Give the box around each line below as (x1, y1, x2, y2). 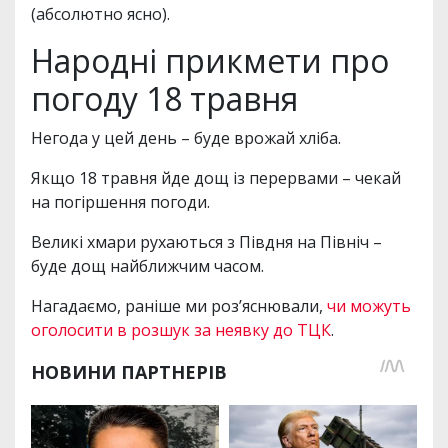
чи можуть (327, 295, 411, 318)
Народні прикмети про (31, 39, 389, 83)
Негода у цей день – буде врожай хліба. (31, 127, 341, 150)
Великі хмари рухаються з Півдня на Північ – (31, 231, 382, 254)
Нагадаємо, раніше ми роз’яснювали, (31, 295, 327, 318)
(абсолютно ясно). (31, 3, 174, 26)
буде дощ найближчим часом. (31, 255, 264, 278)
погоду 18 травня (31, 77, 298, 121)
